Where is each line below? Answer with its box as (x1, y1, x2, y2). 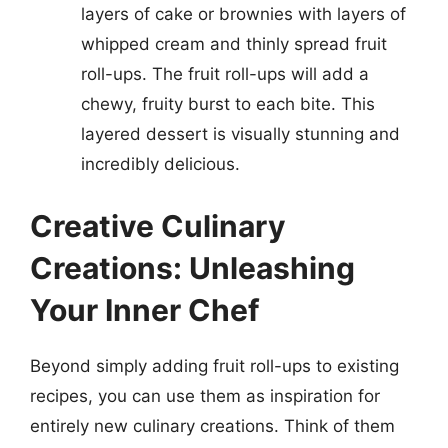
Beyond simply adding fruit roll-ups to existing (30, 355, 399, 376)
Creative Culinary (30, 207, 286, 244)
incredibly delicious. (81, 154, 240, 174)
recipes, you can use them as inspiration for (30, 385, 380, 406)
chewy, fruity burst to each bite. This (81, 94, 375, 114)
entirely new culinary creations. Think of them (30, 415, 395, 436)
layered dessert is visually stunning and (81, 124, 400, 144)
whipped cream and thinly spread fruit (81, 34, 387, 54)
